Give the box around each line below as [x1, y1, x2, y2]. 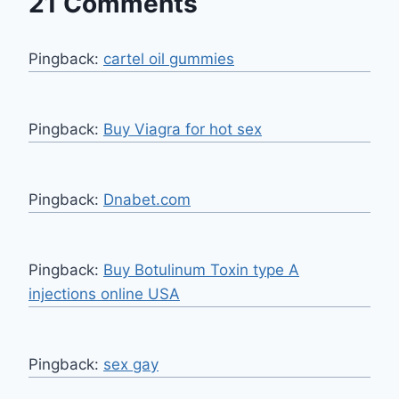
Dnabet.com [103, 191, 191, 209]
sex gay [103, 355, 159, 374]
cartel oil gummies [103, 50, 234, 69]
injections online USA [28, 285, 180, 304]
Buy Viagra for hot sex [103, 120, 262, 139]
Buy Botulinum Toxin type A [103, 261, 299, 280]
